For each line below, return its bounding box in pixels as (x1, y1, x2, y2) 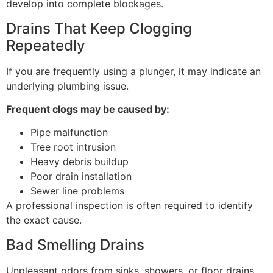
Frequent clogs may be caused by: (6, 102, 169, 115)
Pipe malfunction (30, 126, 108, 139)
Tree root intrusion (30, 141, 116, 154)
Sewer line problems (30, 185, 124, 197)
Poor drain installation (30, 170, 132, 183)
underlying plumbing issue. (6, 79, 129, 92)
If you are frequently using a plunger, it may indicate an (6, 65, 261, 77)
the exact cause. (6, 214, 82, 227)
